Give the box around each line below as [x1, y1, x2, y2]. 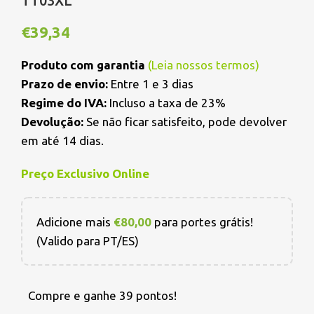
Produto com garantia [21, 58, 148, 72]
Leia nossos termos [151, 58, 255, 72]
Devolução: [21, 115, 83, 129]
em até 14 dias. [21, 134, 104, 148]
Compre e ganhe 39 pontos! [28, 289, 177, 303]
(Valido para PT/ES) [36, 234, 139, 248]
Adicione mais [36, 215, 114, 229]
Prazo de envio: [21, 77, 108, 91]
